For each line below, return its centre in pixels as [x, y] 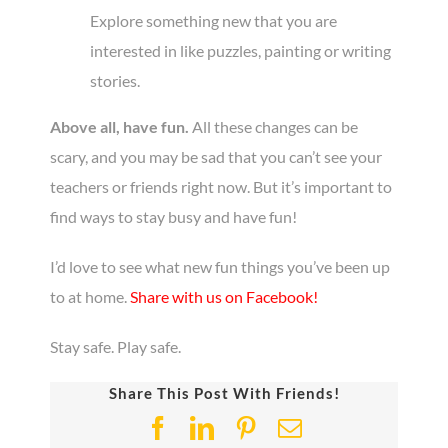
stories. [115, 80]
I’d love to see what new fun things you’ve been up [220, 266]
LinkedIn [257, 427]
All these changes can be [275, 126]
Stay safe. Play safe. [115, 346]
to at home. [90, 296]
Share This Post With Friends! [224, 392]
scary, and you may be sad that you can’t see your [216, 156]
